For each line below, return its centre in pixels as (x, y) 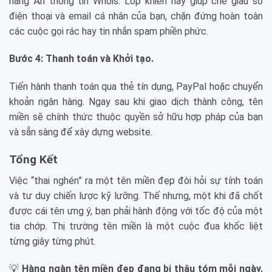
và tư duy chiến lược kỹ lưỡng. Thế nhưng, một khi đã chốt (136, 195)
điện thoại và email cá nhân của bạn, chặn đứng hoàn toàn (136, 16)
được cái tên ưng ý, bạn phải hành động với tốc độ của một (136, 211)
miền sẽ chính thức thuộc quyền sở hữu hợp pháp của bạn (136, 117)
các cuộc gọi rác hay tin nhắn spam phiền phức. (109, 31)
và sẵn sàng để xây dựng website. (81, 132)
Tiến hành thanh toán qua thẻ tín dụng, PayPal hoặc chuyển (136, 87)
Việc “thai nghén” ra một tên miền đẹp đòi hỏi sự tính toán (136, 180)
